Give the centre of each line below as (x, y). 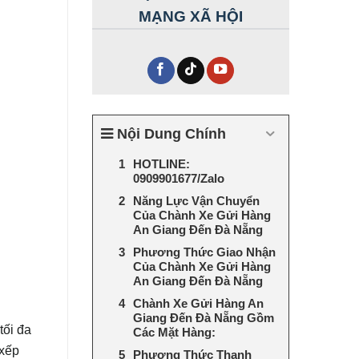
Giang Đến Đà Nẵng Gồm (203, 317)
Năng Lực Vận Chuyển (196, 200)
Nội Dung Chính (171, 133)
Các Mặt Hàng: (174, 332)
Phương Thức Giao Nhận (204, 252)
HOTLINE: (161, 163)
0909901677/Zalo (178, 178)
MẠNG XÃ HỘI (190, 16)
